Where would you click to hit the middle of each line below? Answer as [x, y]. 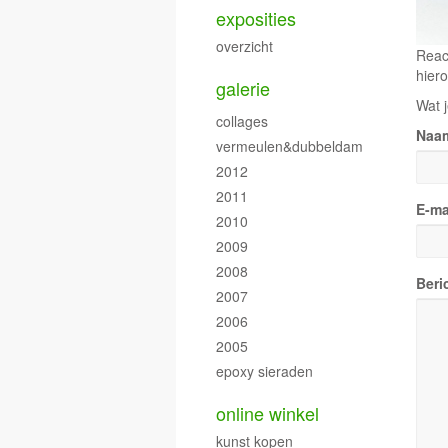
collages [242, 120]
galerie [243, 87]
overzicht [244, 45]
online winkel [267, 412]
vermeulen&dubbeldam [289, 145]
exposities [256, 17]
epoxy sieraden [264, 370]
